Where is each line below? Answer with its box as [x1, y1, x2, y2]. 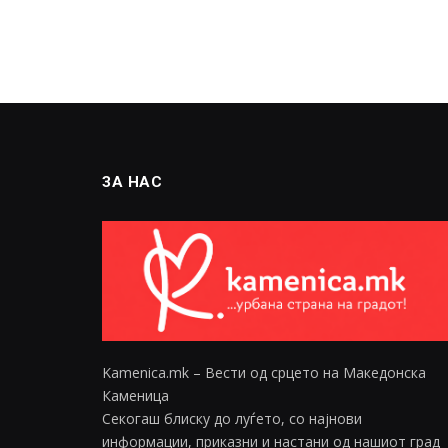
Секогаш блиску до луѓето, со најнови [102, 409, 362, 429]
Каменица [102, 386, 169, 406]
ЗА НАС [102, 173, 163, 192]
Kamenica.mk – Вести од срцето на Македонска [102, 363, 426, 383]
